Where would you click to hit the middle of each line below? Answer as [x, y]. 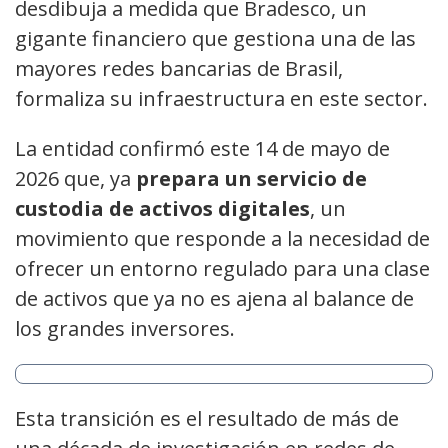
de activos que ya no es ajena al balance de [214, 299]
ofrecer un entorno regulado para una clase [222, 269]
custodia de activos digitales [162, 209]
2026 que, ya [75, 179]
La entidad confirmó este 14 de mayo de [202, 149]
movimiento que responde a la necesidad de [222, 239]
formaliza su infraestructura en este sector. [221, 99]
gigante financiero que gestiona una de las [215, 39]
